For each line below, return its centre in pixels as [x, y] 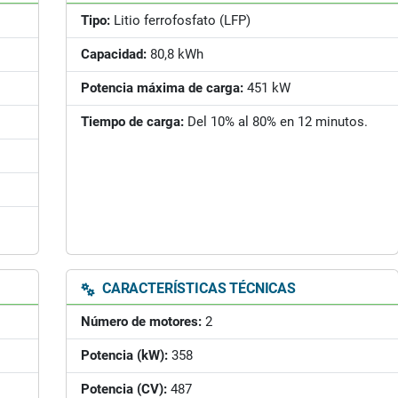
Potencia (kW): [124, 355]
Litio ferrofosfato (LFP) [180, 20]
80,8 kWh [175, 54]
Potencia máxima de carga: [162, 88]
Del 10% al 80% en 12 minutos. [276, 122]
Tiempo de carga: [132, 122]
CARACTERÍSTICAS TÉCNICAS [197, 288]
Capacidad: [114, 54]
